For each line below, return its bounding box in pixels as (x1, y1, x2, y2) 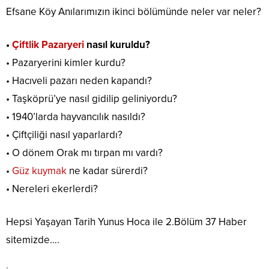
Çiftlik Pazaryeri (12, 38, 84, 52)
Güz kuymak (12, 165, 67, 178)
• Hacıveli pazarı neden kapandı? (6, 74, 152, 88)
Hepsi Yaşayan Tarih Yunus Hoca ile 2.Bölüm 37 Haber (6, 216, 247, 229)
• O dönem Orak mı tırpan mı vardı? (6, 147, 163, 160)
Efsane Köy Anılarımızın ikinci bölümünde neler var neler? (6, 5, 261, 19)
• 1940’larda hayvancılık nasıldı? (6, 110, 145, 124)
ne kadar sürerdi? (67, 165, 148, 178)
